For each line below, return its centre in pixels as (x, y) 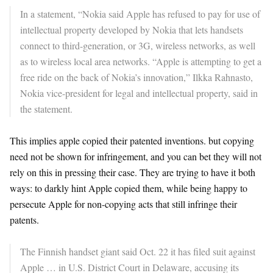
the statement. (46, 109)
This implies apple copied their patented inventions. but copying (132, 140)
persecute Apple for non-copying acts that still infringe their (123, 204)
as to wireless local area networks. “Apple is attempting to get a (141, 61)
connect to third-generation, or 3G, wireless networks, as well (138, 45)
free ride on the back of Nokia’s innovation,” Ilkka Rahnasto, (136, 77)
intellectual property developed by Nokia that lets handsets (132, 30)
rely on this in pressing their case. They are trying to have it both (133, 172)
